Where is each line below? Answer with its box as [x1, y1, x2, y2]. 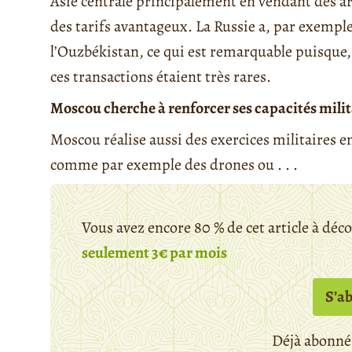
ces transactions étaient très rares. [50, 66, 271, 88]
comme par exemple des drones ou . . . [50, 154, 298, 176]
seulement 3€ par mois [82, 242, 227, 264]
